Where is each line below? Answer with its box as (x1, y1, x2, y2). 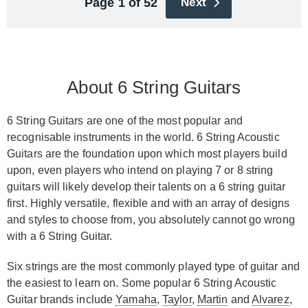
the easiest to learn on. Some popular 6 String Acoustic (7, 276, 277, 289)
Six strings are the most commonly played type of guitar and (7, 260, 300, 272)
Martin (197, 293, 228, 305)
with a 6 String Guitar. (7, 230, 113, 242)
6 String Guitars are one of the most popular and (7, 114, 243, 126)
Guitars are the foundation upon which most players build (7, 147, 287, 159)
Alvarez (251, 293, 289, 305)
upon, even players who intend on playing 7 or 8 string (7, 164, 274, 176)
